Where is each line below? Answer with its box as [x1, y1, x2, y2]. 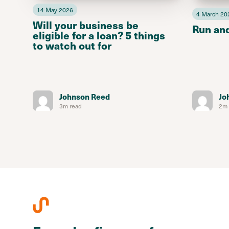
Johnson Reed [59, 91, 110, 102]
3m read [59, 101, 82, 111]
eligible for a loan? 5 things [33, 27, 165, 42]
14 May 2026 [37, 5, 73, 14]
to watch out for [33, 37, 111, 53]
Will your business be [33, 17, 139, 32]
